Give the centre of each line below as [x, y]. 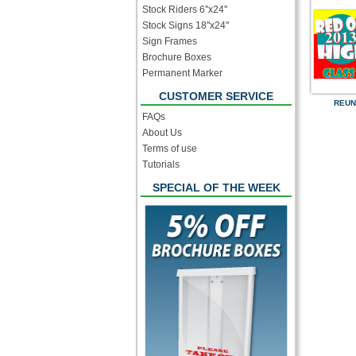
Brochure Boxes [177, 57]
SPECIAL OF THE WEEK [216, 188]
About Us [162, 133]
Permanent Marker [182, 73]
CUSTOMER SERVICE [216, 96]
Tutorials [161, 164]
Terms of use [170, 149]
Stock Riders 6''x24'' [185, 10]
